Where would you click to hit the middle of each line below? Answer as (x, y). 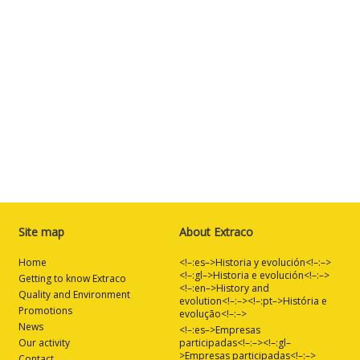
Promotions (45, 311)
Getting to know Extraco (72, 279)
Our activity (44, 343)
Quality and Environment (74, 295)
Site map (41, 232)
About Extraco (216, 232)
